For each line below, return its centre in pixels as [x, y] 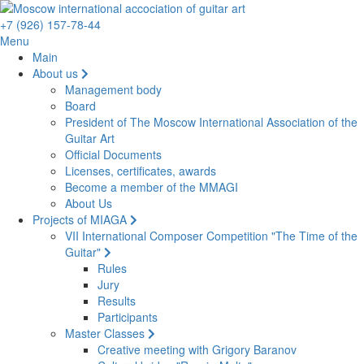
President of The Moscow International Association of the [211, 122]
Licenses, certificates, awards [141, 171]
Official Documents [113, 154]
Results [117, 301]
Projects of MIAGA [81, 219]
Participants [128, 317]
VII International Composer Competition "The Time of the [211, 236]
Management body [113, 89]
